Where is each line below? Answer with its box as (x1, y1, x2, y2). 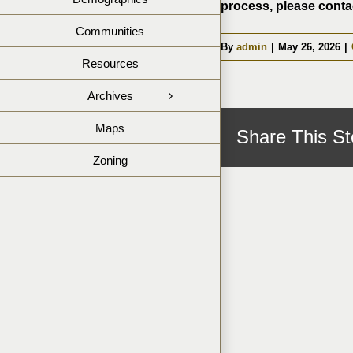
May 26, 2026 (278, 41, 340, 54)
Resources (81, 56, 139, 70)
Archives (87, 88, 133, 102)
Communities (76, 24, 144, 38)
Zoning (92, 153, 128, 167)
